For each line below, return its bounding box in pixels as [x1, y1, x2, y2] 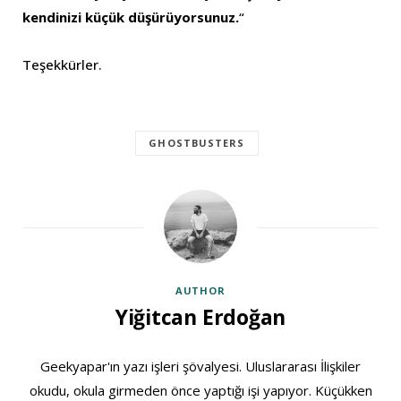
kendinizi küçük [22, 7, 124, 26]
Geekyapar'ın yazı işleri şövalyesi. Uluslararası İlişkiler [40, 356, 361, 375]
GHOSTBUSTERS [149, 135, 245, 149]
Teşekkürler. [22, 55, 102, 73]
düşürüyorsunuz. [128, 7, 239, 26]
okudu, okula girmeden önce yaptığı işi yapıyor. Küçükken [29, 380, 372, 399]
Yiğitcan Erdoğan [115, 302, 286, 331]
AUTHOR [175, 283, 226, 297]
